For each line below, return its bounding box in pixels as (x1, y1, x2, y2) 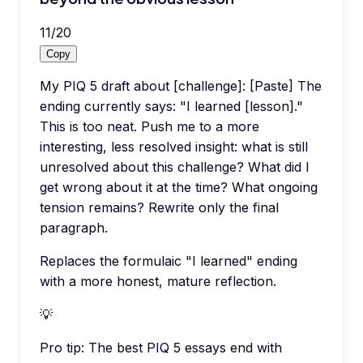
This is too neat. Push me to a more (40, 118, 259, 135)
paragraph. (40, 220, 108, 237)
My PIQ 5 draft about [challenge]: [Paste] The (40, 78, 322, 95)
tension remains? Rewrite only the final (40, 199, 279, 216)
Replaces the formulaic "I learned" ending (40, 253, 297, 270)
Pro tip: (40, 340, 84, 357)
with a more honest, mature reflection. (40, 273, 276, 290)
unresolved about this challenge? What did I (40, 159, 310, 176)
